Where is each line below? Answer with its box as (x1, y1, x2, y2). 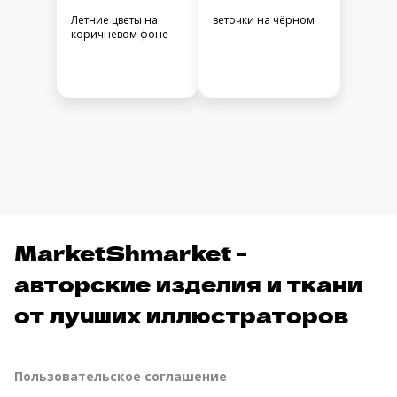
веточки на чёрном (213, 12, 315, 28)
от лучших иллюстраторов (14, 299, 348, 331)
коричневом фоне (71, 27, 168, 43)
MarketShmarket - (14, 237, 247, 269)
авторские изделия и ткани (14, 268, 362, 300)
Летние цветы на (71, 12, 158, 28)
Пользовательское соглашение (14, 368, 227, 385)
